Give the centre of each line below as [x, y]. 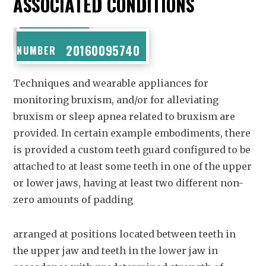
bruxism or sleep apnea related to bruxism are [124, 116]
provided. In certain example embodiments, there [132, 133]
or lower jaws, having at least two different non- [129, 183]
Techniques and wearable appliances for [111, 83]
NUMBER [37, 50]
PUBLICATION [58, 34]
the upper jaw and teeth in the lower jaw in [116, 251]
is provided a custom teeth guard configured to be [132, 150]
